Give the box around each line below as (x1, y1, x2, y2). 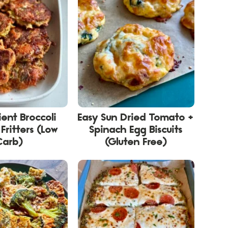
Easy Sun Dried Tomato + (78, 113, 194, 124)
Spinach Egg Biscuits (89, 126, 183, 136)
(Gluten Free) (105, 138, 167, 149)
